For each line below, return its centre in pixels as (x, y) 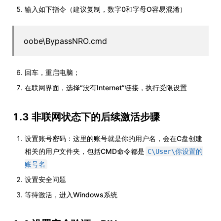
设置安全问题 (45, 179)
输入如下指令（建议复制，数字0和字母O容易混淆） (106, 9)
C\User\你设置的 (175, 151)
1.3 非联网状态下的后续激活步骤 (86, 117)
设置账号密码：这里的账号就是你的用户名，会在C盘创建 (113, 138)
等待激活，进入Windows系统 (71, 195)
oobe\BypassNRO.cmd (65, 41)
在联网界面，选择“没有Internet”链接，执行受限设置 (106, 88)
